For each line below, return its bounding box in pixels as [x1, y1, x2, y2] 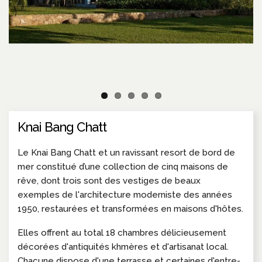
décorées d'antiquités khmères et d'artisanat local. [18, 241, 229, 252]
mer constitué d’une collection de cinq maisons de [18, 161, 228, 172]
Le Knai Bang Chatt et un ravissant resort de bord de [18, 147, 235, 158]
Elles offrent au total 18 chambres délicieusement [18, 227, 226, 238]
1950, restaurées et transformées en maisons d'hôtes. [18, 203, 243, 214]
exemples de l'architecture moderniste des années [18, 189, 232, 200]
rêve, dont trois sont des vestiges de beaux [18, 175, 201, 186]
